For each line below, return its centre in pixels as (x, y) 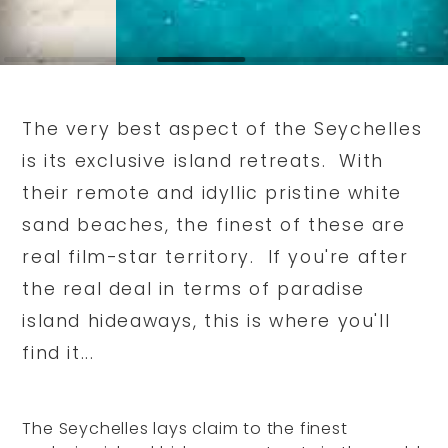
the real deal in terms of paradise (193, 288)
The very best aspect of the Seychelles (222, 128)
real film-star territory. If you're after (215, 256)
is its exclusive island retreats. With (203, 160)
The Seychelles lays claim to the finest (185, 428)
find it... (58, 352)
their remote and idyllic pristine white (212, 192)
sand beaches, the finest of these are (214, 224)
